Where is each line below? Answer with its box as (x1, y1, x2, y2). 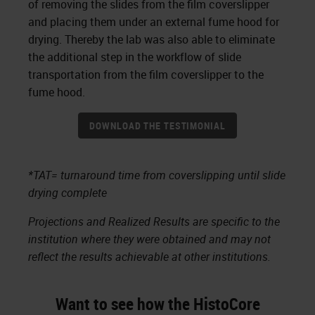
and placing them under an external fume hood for (28, 14, 279, 30)
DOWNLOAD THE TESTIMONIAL (89, 119, 226, 132)
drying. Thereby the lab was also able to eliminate (28, 32, 275, 47)
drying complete (28, 185, 107, 200)
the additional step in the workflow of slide (28, 49, 241, 65)
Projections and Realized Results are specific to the (28, 214, 280, 229)
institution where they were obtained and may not (28, 231, 271, 247)
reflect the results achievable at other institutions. (28, 249, 271, 264)
